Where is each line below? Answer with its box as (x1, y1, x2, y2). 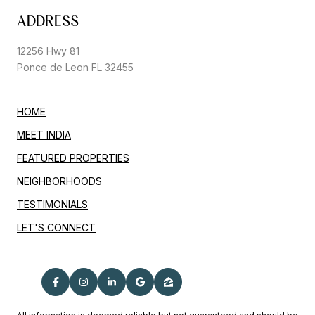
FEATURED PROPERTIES (17, 151, 129, 164)
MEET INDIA (17, 128, 71, 141)
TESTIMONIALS (17, 198, 88, 210)
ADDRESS (17, 12, 79, 30)
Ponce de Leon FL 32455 (17, 60, 134, 73)
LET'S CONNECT (17, 221, 96, 233)
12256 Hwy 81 (17, 44, 79, 57)
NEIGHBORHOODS (17, 174, 102, 187)
